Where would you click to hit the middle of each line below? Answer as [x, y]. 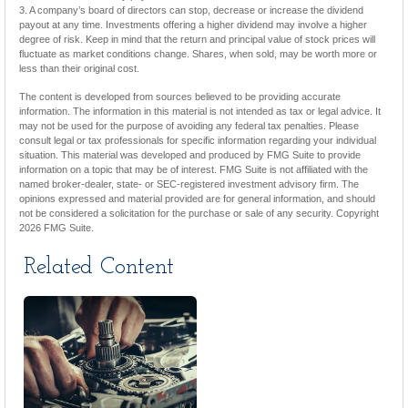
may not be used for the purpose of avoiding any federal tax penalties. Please [189, 126]
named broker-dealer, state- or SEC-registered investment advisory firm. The [189, 184]
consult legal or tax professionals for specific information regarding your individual [198, 140]
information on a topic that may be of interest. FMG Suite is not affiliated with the [194, 169]
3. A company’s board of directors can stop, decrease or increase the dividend [191, 10]
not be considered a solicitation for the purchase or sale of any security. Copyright [199, 213]
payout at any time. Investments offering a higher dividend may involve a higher [193, 25]
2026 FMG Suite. [56, 228]
